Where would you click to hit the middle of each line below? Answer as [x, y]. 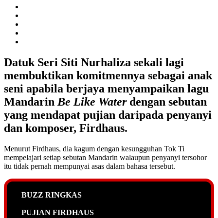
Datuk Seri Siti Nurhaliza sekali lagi [94, 62]
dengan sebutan [167, 101]
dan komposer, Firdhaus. [66, 128]
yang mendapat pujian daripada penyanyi [108, 115]
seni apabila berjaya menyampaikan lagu [106, 88]
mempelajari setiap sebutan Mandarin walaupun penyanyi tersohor [105, 157]
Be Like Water [92, 101]
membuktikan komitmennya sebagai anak [108, 75]
